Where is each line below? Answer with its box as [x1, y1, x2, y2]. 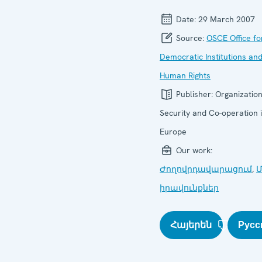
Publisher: [174, 88, 215, 99]
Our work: [174, 144, 212, 156]
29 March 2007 [198, 13, 255, 25]
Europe [160, 126, 187, 137]
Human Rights [160, 70, 211, 81]
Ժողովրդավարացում [160, 163, 252, 174]
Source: [174, 32, 206, 43]
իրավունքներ [160, 182, 219, 193]
